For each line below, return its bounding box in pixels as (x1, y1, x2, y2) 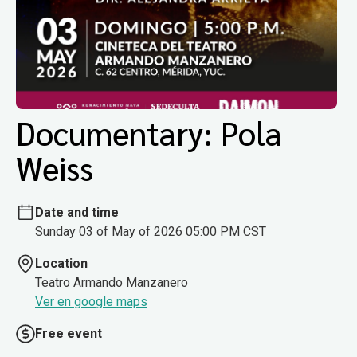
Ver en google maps (35, 293, 147, 309)
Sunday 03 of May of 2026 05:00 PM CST (35, 223, 266, 239)
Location (35, 255, 88, 271)
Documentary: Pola (16, 112, 282, 154)
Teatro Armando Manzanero (35, 274, 188, 290)
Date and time (35, 204, 119, 220)
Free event (35, 325, 102, 341)
